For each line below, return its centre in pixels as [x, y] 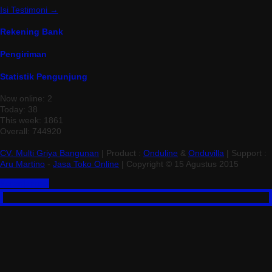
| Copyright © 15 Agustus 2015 [179, 164]
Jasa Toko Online [86, 164]
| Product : [121, 153]
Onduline [161, 153]
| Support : [245, 153]
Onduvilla [206, 153]
